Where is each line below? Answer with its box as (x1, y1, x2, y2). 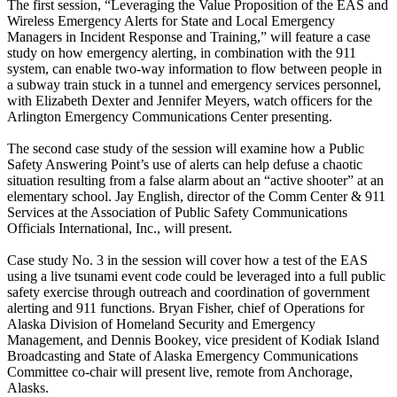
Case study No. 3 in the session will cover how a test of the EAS (7, 252, 368, 268)
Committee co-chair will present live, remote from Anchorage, (7, 363, 353, 379)
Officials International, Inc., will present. (7, 220, 232, 236)
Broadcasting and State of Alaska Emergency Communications (7, 347, 358, 363)
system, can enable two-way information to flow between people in (7, 60, 382, 76)
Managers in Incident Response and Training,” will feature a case (7, 28, 370, 44)
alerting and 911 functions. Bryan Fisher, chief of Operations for (7, 300, 364, 315)
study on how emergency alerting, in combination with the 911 (7, 44, 356, 60)
